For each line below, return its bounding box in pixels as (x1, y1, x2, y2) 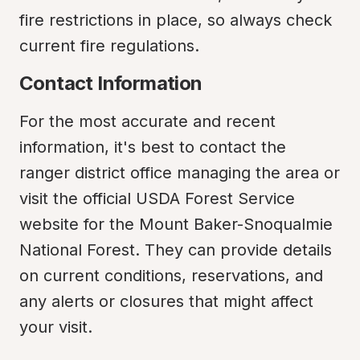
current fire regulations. (19, 36, 199, 55)
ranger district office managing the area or (19, 163, 340, 182)
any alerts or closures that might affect (19, 292, 313, 311)
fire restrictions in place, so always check (19, 10, 332, 30)
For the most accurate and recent (19, 112, 276, 131)
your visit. (19, 317, 92, 337)
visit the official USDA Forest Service (19, 189, 295, 208)
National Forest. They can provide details (19, 240, 332, 260)
